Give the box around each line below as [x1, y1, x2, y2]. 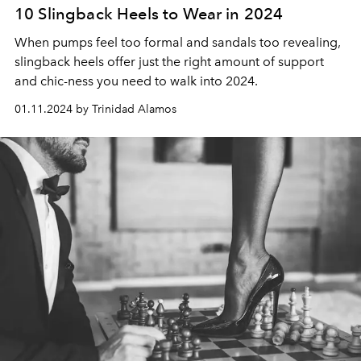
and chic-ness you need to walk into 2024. [15, 73, 258, 89]
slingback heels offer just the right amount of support [15, 54, 324, 70]
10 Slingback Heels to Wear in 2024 [15, 4, 284, 24]
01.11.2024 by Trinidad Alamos [15, 102, 176, 117]
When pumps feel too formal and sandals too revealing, [15, 35, 341, 51]
